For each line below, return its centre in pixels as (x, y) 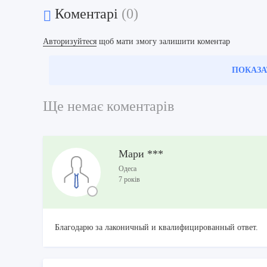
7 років (129, 180)
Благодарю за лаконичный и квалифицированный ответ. (156, 227)
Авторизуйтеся (70, 42)
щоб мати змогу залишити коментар (163, 42)
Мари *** (141, 154)
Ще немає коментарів (108, 106)
